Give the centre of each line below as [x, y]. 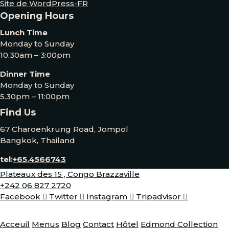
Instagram [107, 197]
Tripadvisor [158, 197]
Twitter [63, 197]
